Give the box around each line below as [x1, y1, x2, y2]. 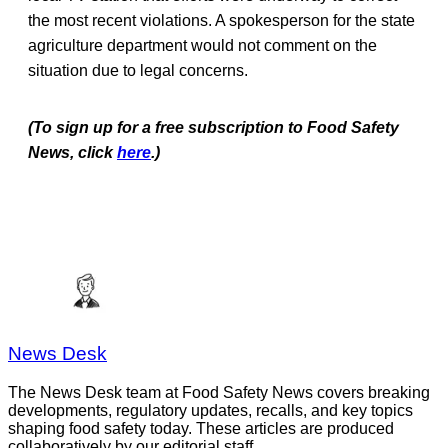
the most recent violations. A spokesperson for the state [28, 11, 415, 29]
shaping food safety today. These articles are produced [8, 420, 394, 438]
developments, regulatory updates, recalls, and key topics [8, 402, 413, 420]
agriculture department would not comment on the [28, 36, 377, 54]
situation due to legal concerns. [28, 61, 248, 79]
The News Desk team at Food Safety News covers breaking [8, 384, 430, 402]
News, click [28, 143, 117, 161]
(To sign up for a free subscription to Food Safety [28, 118, 399, 136]
